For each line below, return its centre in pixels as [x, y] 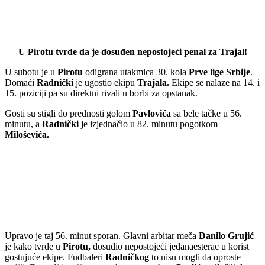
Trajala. [153, 82]
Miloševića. [27, 134]
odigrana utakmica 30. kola [136, 72]
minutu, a [23, 124]
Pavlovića [152, 113]
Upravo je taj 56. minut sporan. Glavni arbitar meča [102, 236]
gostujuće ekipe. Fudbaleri [55, 257]
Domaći [20, 82]
